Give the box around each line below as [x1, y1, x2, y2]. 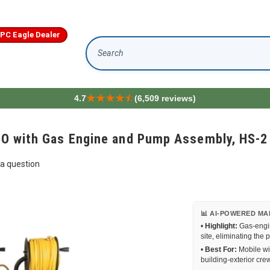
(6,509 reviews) [134, 93, 196, 103]
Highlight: [205, 222, 237, 230]
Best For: [205, 245, 237, 254]
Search [86, 53, 115, 63]
